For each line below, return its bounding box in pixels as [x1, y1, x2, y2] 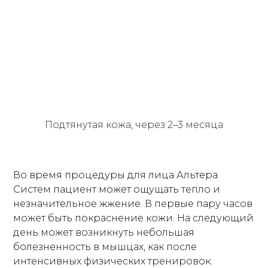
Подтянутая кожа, [45, 118, 133, 130]
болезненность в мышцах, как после [13, 240, 197, 252]
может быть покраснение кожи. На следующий [13, 212, 254, 224]
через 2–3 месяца [133, 118, 223, 130]
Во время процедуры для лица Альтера [13, 169, 218, 181]
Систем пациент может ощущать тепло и [13, 183, 221, 195]
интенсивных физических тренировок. [13, 255, 213, 267]
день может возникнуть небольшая [13, 226, 195, 238]
